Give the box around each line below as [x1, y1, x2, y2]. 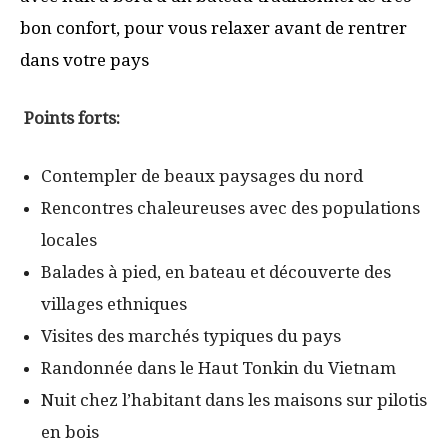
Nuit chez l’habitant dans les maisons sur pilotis [41, 390, 427, 411]
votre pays [63, 50, 149, 71]
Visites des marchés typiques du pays [41, 326, 341, 347]
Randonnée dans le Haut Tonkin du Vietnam [41, 358, 396, 379]
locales [41, 230, 97, 251]
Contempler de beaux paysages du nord [41, 166, 363, 187]
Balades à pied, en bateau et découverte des [41, 262, 391, 283]
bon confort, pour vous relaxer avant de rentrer [20, 18, 407, 39]
